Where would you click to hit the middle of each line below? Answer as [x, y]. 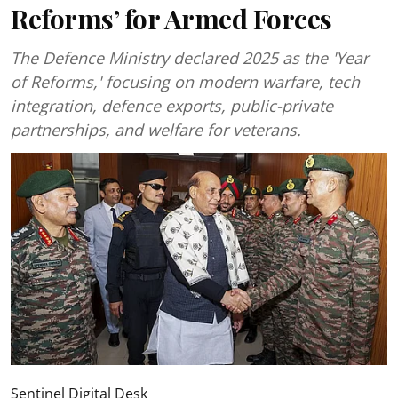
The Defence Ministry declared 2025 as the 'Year [190, 58]
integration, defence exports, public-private [172, 106]
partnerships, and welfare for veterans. [156, 130]
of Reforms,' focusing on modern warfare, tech [185, 82]
